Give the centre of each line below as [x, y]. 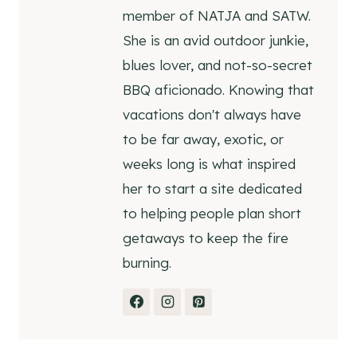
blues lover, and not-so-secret [218, 65]
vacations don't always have [212, 114]
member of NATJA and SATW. [217, 15]
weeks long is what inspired [209, 163]
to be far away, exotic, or [203, 139]
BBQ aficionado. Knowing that [218, 89]
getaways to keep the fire [206, 237]
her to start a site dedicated [212, 188]
